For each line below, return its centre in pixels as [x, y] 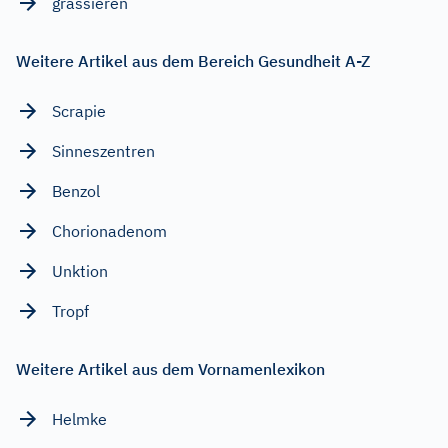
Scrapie [79, 110]
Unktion [80, 270]
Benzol [76, 190]
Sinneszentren [103, 150]
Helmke [79, 418]
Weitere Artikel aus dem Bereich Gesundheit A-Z [193, 60]
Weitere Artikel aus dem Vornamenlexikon [170, 368]
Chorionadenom [109, 230]
